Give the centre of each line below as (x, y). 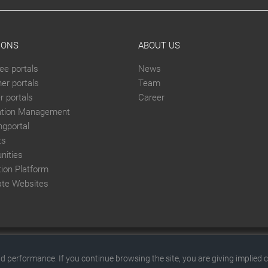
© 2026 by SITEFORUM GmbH (204, 253)
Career (151, 98)
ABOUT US (159, 46)
